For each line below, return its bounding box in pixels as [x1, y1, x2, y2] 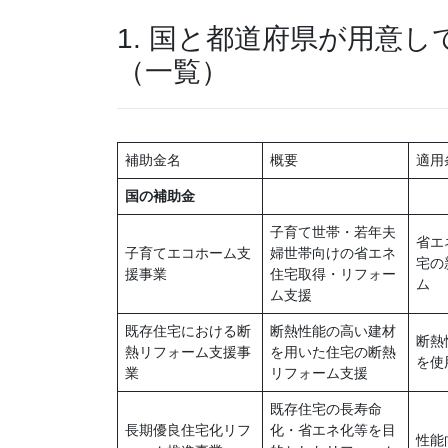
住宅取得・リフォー [270, 266, 396, 283]
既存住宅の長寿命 [270, 401, 382, 418]
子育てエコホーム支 [125, 245, 251, 262]
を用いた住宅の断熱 [270, 344, 396, 361]
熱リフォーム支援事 [125, 344, 251, 361]
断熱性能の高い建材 [270, 323, 396, 340]
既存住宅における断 [125, 323, 251, 340]
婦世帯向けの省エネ [270, 245, 396, 262]
